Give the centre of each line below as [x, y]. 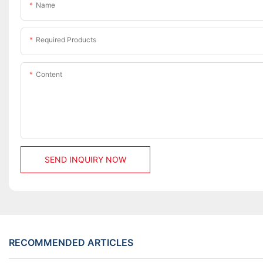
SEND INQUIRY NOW [85, 160]
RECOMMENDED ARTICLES [71, 242]
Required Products [66, 40]
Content [49, 75]
